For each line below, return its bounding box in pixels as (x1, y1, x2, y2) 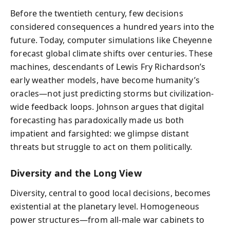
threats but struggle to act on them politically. (10, 141, 193, 152)
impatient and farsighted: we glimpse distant (10, 128, 189, 139)
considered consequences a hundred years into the (10, 21, 215, 32)
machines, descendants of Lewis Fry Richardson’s (10, 61, 206, 72)
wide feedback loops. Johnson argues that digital (10, 101, 204, 112)
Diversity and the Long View (10, 167, 142, 179)
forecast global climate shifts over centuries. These (10, 48, 213, 59)
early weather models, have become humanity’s (10, 74, 200, 86)
